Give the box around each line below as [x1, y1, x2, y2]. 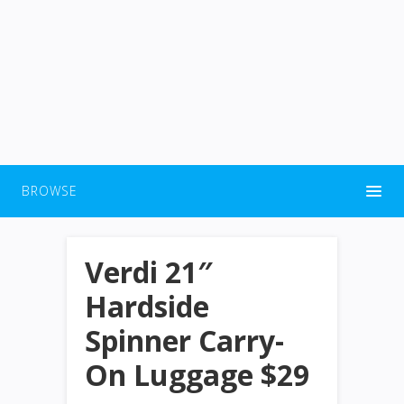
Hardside [85, 287, 209, 326]
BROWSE [22, 182, 78, 199]
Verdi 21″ [85, 252, 213, 291]
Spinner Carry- [85, 321, 284, 360]
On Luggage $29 [85, 355, 309, 394]
